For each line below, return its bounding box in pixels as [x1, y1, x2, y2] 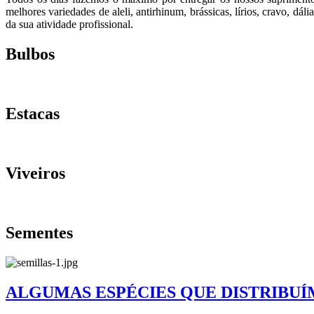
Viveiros [6, 163, 65, 182]
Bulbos [6, 45, 55, 64]
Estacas [6, 104, 60, 123]
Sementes [6, 223, 73, 242]
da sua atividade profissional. [6, 18, 133, 31]
